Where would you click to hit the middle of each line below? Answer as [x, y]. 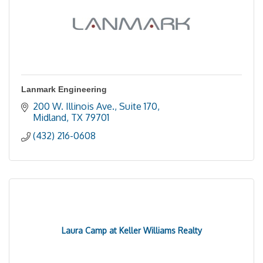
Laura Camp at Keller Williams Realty [131, 230]
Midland [50, 117]
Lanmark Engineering [64, 89]
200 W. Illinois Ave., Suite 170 [95, 106]
